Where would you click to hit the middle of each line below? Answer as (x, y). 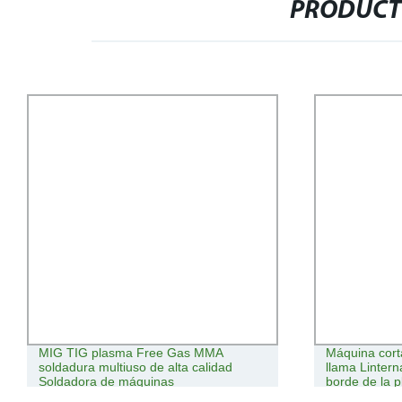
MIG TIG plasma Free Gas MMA (131, 353)
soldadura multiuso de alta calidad (135, 367)
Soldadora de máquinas (106, 382)
